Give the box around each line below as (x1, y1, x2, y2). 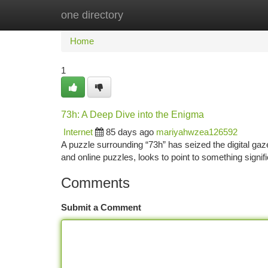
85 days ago (106, 127, 154, 137)
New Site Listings (121, 10, 188, 20)
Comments (61, 175, 130, 191)
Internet (63, 127, 93, 137)
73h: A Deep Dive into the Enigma (61, 109, 204, 120)
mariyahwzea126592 (156, 127, 237, 137)
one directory (61, 9, 123, 21)
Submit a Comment (61, 202, 141, 212)
